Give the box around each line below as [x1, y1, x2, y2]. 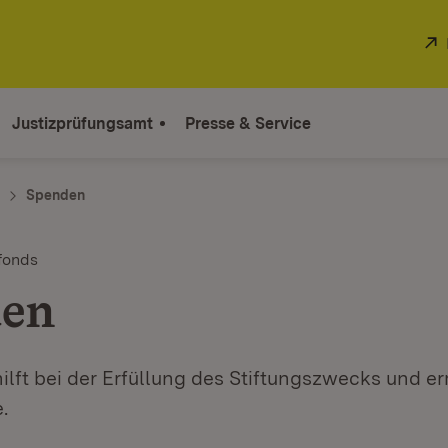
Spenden [26, 187, 85, 203]
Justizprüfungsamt [12, 113, 153, 133]
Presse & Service [185, 113, 311, 133]
